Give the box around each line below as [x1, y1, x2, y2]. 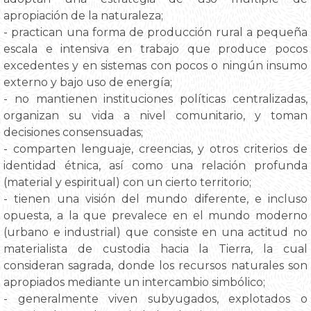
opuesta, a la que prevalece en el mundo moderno [3, 208, 308, 222]
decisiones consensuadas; [3, 125, 143, 139]
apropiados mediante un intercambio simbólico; [3, 275, 265, 289]
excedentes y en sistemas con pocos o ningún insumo [3, 58, 308, 72]
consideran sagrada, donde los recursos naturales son [3, 258, 308, 272]
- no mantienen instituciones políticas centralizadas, [3, 92, 308, 106]
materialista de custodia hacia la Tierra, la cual [3, 242, 308, 255]
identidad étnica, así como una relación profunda [3, 158, 308, 172]
